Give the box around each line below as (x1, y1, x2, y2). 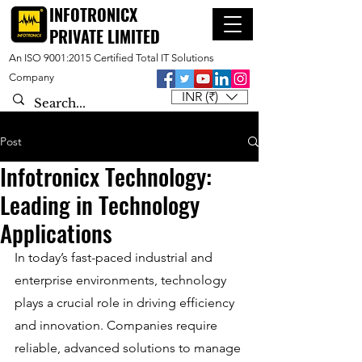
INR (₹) (182, 89, 218, 104)
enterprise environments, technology (15, 272, 229, 288)
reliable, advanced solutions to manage (15, 340, 244, 356)
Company (9, 71, 54, 83)
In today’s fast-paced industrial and (15, 250, 216, 265)
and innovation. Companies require (15, 318, 221, 333)
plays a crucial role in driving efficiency (15, 295, 238, 310)
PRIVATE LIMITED (49, 24, 160, 48)
